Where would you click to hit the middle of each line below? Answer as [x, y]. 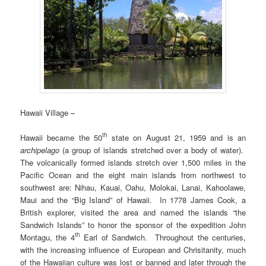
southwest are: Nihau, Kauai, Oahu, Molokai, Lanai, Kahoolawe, [133, 187]
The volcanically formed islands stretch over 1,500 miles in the [133, 162]
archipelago [40, 150]
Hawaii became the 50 [61, 137]
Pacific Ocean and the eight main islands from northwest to [133, 175]
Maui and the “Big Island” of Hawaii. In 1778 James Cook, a [133, 199]
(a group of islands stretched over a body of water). [153, 150]
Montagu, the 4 [47, 237]
